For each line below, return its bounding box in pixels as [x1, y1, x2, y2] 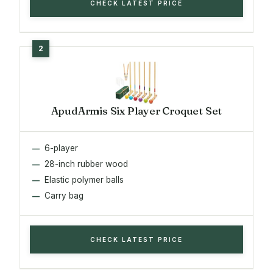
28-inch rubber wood [44, 158, 128, 169]
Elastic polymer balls [44, 174, 124, 185]
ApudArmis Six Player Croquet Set [51, 104, 222, 117]
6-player [44, 143, 78, 153]
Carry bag [44, 190, 83, 200]
